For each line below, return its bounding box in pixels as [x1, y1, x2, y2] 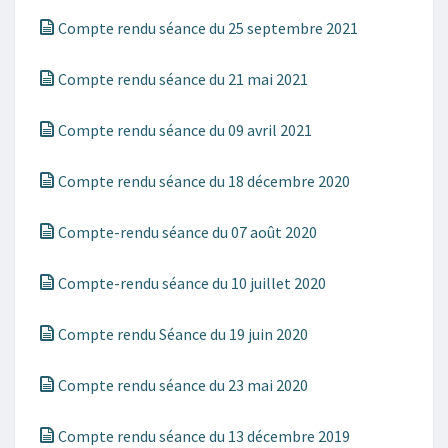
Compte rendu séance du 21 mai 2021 [55, 69, 308, 89]
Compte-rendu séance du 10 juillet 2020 [55, 273, 326, 293]
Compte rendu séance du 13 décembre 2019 [55, 426, 350, 446]
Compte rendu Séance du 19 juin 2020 [55, 324, 308, 344]
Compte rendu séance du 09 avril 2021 [55, 120, 312, 140]
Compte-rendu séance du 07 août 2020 [55, 222, 317, 242]
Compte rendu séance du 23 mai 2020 [55, 375, 308, 395]
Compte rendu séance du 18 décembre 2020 [55, 171, 350, 191]
